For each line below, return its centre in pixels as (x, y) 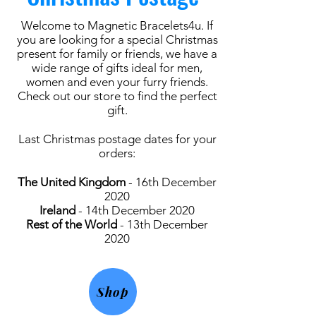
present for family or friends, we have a (117, 54)
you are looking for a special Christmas (117, 40)
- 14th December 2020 (136, 211)
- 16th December (172, 182)
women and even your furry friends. (117, 82)
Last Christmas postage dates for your (117, 139)
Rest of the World (72, 225)
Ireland (59, 211)
